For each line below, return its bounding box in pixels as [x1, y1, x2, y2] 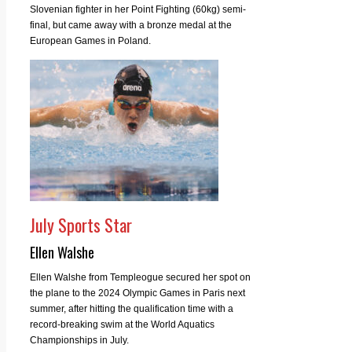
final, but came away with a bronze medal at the [30, 19, 232, 31]
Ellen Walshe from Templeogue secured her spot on [30, 271, 251, 283]
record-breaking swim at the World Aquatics [30, 318, 214, 330]
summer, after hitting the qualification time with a [30, 302, 233, 314]
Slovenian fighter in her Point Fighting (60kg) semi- [30, 3, 246, 15]
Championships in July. [30, 334, 129, 346]
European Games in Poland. [30, 35, 151, 46]
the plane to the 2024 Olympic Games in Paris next [30, 287, 245, 299]
